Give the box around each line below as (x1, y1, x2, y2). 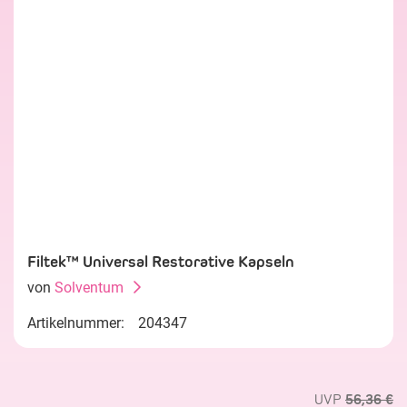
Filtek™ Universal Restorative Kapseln (27, 252, 294, 272)
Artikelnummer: (27, 314, 124, 332)
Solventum (51, 279, 127, 296)
